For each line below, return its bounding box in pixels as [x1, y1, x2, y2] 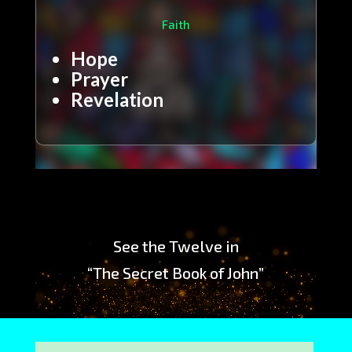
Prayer [70, 68, 128, 91]
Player [34, 227, 66, 243]
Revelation [70, 88, 163, 112]
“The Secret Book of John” [87, 263, 265, 283]
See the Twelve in [112, 236, 239, 256]
